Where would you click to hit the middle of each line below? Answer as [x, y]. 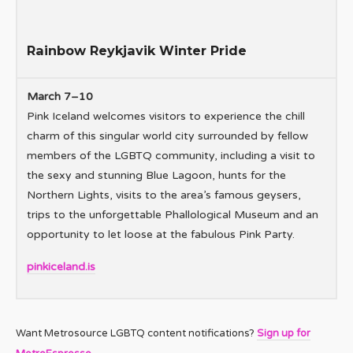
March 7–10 [60, 97]
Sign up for [284, 334]
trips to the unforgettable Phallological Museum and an [173, 215]
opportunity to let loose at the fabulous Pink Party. [161, 235]
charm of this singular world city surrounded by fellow [167, 136]
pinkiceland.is [61, 267]
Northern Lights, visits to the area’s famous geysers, [164, 195]
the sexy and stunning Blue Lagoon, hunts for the [156, 176]
